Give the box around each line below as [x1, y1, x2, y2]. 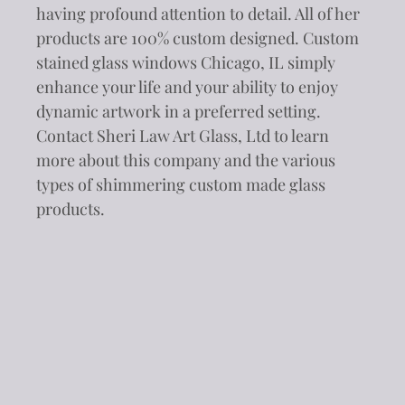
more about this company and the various [36, 148, 335, 171]
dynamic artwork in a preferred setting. [36, 99, 321, 122]
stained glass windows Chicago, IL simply [36, 51, 335, 73]
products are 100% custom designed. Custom [36, 26, 359, 49]
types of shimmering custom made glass [36, 173, 325, 195]
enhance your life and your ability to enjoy [36, 75, 338, 98]
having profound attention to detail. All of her [36, 2, 360, 24]
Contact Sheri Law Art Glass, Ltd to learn [36, 124, 329, 146]
